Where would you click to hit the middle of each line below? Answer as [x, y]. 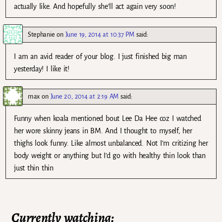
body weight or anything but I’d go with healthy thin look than [110, 155]
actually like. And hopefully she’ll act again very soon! [95, 7]
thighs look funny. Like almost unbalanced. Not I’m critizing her [111, 143]
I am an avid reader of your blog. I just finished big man [100, 56]
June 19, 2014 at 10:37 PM [100, 34]
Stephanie [41, 34]
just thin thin [34, 168]
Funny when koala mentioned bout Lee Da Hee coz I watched [108, 118]
